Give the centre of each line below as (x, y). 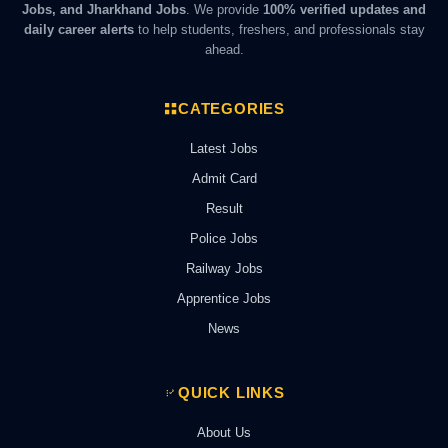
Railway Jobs (224, 268)
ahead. (224, 49)
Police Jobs (224, 238)
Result (224, 208)
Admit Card (224, 178)
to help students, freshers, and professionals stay (279, 29)
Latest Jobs (224, 148)
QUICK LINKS (231, 392)
